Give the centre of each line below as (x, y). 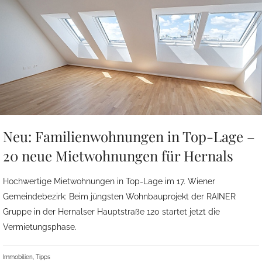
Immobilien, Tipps (27, 257)
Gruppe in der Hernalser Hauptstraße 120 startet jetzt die (111, 212)
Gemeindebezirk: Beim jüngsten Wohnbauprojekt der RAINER (119, 196)
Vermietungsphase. (40, 227)
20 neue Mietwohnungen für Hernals (118, 156)
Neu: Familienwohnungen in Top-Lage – (129, 136)
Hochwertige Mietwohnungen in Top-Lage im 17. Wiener (109, 181)
